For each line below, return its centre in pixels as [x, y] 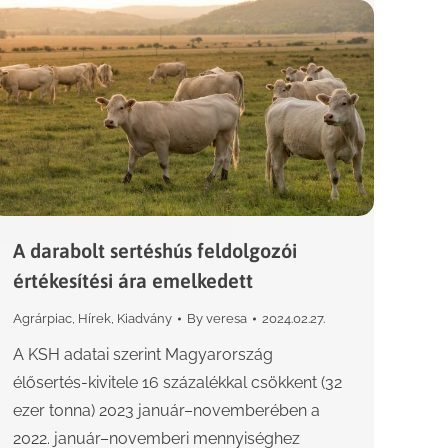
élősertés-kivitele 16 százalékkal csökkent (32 [177, 383]
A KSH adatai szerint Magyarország [143, 355]
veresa [226, 319]
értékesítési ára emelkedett [133, 281]
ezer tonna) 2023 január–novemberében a [166, 411]
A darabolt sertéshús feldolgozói [155, 251]
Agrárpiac [42, 319]
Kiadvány [144, 319]
